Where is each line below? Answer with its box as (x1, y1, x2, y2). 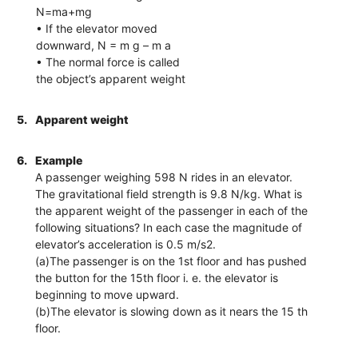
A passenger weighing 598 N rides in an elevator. (35, 169, 293, 184)
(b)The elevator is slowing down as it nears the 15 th (35, 304, 308, 318)
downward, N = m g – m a (36, 38, 172, 52)
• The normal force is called (36, 54, 181, 69)
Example (35, 153, 83, 167)
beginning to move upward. (35, 287, 180, 301)
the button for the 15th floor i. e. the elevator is (35, 270, 279, 284)
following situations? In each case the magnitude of (35, 220, 303, 234)
